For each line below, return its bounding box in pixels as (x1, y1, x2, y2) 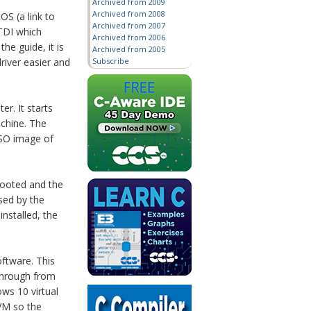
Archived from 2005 (92, 44, 165, 54)
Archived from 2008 (92, 8, 165, 19)
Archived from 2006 (92, 32, 165, 42)
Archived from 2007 (92, 20, 165, 31)
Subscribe (92, 56, 129, 66)
